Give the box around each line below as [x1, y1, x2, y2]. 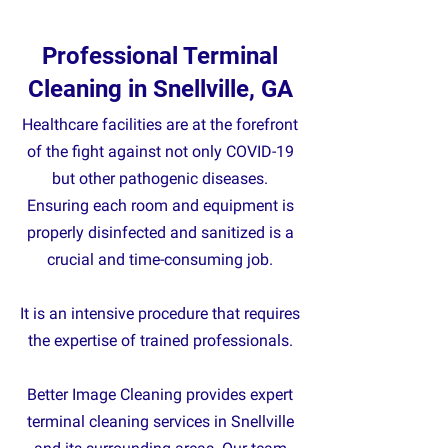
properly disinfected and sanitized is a [26, 223, 294, 242]
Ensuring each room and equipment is [26, 196, 294, 215]
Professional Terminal [42, 42, 278, 70]
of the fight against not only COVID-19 [26, 142, 294, 161]
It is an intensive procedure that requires [20, 304, 300, 323]
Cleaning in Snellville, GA [27, 75, 293, 103]
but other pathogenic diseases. [52, 169, 268, 188]
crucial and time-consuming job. [47, 250, 273, 269]
